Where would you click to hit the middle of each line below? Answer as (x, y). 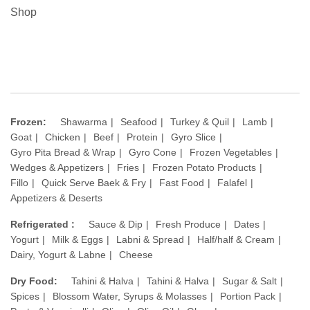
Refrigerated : (43, 225)
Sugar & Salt (249, 281)
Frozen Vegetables (231, 153)
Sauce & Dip (116, 225)
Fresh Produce (188, 225)
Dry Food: (34, 281)
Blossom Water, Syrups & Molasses (130, 297)
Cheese (136, 255)
